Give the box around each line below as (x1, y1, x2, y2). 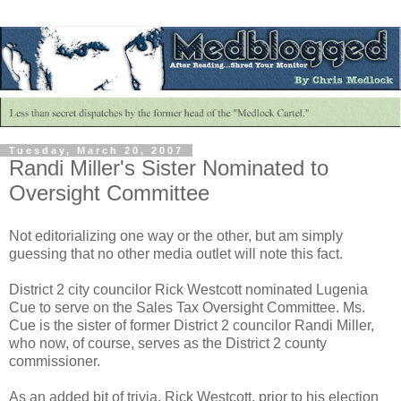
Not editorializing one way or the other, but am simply (9, 228, 343, 244)
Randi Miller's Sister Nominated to (9, 156, 328, 181)
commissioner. (9, 354, 100, 370)
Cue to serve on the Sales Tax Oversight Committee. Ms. (9, 300, 365, 316)
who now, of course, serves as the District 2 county (9, 336, 327, 352)
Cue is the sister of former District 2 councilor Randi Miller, (9, 318, 374, 334)
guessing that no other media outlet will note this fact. (9, 246, 343, 262)
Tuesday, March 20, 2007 (9, 145, 183, 157)
